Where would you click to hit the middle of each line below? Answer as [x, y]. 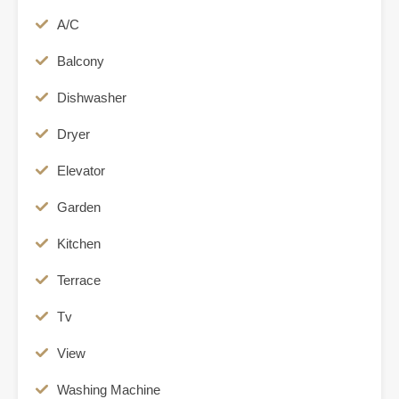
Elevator [81, 171]
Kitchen [79, 244]
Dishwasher [92, 98]
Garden [79, 208]
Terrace [79, 281]
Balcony [81, 61]
